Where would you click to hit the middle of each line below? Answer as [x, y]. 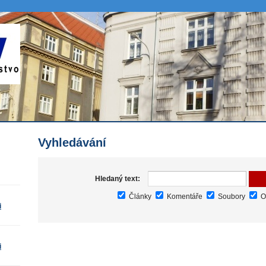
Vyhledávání [72, 142]
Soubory [231, 196]
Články [139, 196]
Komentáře [184, 196]
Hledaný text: [117, 178]
